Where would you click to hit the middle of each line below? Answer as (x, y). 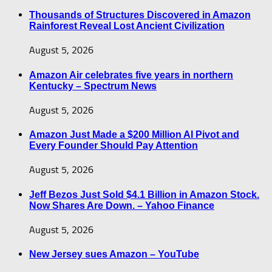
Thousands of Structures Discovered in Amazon (140, 15)
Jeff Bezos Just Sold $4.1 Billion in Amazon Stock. (144, 194)
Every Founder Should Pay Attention (114, 146)
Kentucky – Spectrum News (93, 86)
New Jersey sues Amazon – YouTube (114, 254)
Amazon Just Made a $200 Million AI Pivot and (134, 135)
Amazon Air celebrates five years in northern (131, 75)
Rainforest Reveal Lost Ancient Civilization (127, 26)
